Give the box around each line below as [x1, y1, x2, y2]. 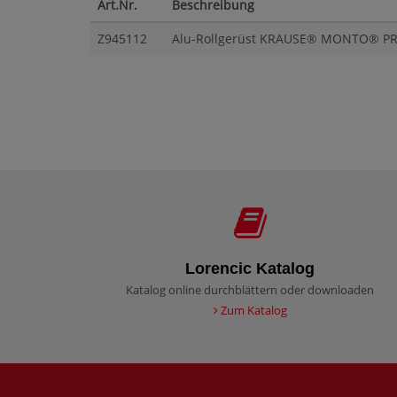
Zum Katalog [217, 302, 287, 319]
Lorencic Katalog [185, 260, 315, 278]
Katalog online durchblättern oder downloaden [126, 282, 374, 299]
